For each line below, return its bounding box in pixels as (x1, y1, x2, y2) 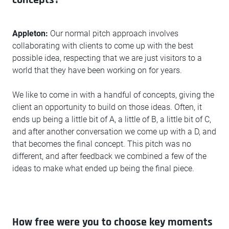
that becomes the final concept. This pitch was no (12, 139, 191, 149)
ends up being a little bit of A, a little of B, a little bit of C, (12, 114, 211, 124)
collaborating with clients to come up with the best (12, 40, 193, 51)
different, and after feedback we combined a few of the (12, 151, 207, 161)
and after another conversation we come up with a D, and (12, 126, 216, 136)
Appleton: (12, 28, 48, 38)
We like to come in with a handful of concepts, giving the (12, 89, 214, 100)
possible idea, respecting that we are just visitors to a (12, 53, 202, 63)
